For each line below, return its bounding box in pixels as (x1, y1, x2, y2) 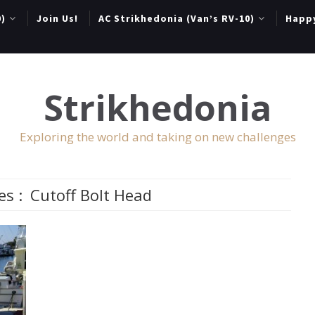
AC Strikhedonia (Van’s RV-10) (98, 12, 255, 25)
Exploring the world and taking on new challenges (19, 129, 296, 145)
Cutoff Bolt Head (30, 184, 153, 205)
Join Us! (37, 12, 78, 25)
